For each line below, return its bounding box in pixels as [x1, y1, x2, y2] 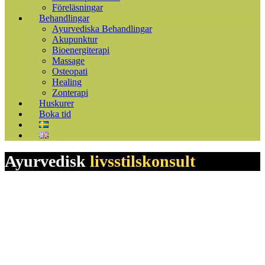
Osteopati [52, 66, 88, 76]
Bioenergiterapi [52, 45, 109, 55]
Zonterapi [52, 88, 88, 98]
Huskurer [39, 98, 74, 108]
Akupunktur [52, 34, 98, 44]
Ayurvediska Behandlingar [52, 24, 152, 34]
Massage [52, 56, 85, 66]
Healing [52, 77, 82, 87]
